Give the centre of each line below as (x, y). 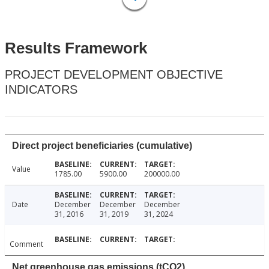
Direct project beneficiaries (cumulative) (102, 146)
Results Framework (76, 48)
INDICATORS (41, 90)
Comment (26, 244)
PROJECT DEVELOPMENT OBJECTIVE (114, 75)
